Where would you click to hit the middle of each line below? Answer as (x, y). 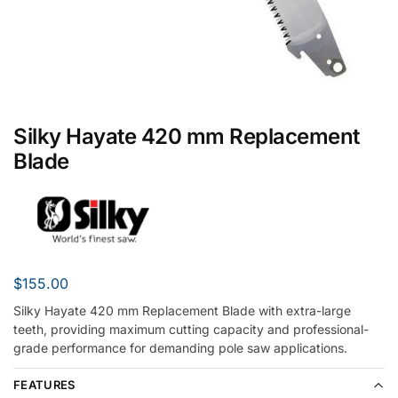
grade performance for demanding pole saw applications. (180, 347)
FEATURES (44, 385)
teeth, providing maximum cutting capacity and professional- (191, 329)
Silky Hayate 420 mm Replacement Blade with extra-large (182, 310)
